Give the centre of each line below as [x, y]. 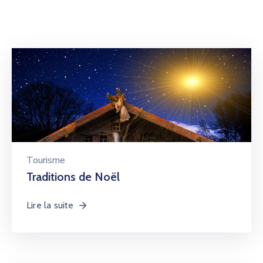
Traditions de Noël [73, 177]
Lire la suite [50, 205]
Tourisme [46, 160]
